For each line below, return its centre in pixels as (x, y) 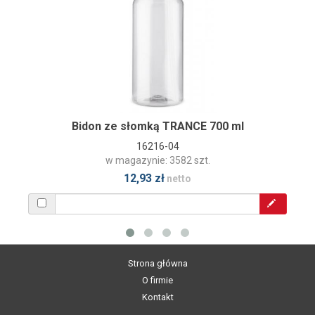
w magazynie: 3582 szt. (157, 160)
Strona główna (157, 263)
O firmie (157, 280)
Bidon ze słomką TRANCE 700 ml (157, 126)
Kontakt (157, 297)
